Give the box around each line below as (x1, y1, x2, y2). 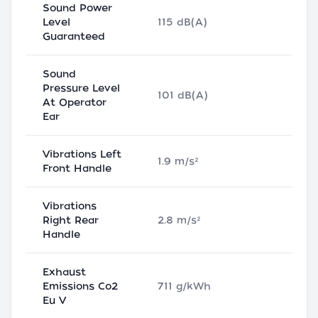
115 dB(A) (158, 16, 207, 28)
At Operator (43, 97, 106, 109)
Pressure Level (43, 82, 120, 94)
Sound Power (43, 2, 112, 14)
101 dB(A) (158, 89, 208, 102)
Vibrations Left (43, 148, 121, 160)
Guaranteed (43, 31, 105, 43)
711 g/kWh (158, 280, 211, 292)
